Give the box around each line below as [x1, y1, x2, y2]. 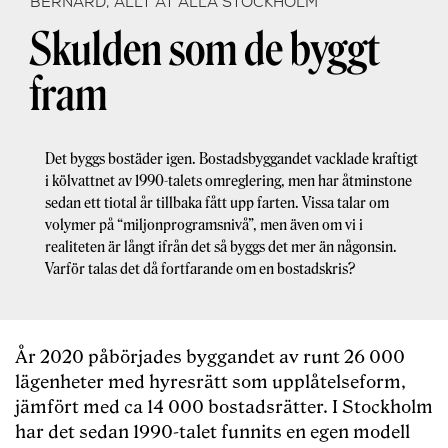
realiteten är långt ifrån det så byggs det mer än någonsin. [45, 238, 397, 257]
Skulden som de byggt [30, 23, 380, 78]
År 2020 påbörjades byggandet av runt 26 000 [15, 347, 405, 369]
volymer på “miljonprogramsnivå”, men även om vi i [45, 216, 363, 235]
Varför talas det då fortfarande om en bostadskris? [45, 260, 355, 279]
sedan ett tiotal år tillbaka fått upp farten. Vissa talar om [45, 194, 389, 213]
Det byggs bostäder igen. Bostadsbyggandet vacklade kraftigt [45, 150, 418, 169]
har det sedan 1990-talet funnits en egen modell [15, 422, 410, 444]
